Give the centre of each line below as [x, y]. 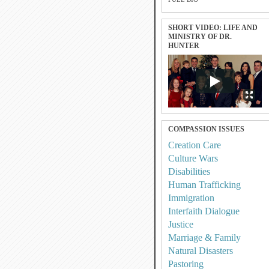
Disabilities [189, 171]
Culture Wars [193, 158]
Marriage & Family [204, 237]
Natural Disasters [201, 251]
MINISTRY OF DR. [200, 37]
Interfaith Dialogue [204, 211]
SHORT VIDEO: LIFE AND [213, 28]
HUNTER [184, 46]
